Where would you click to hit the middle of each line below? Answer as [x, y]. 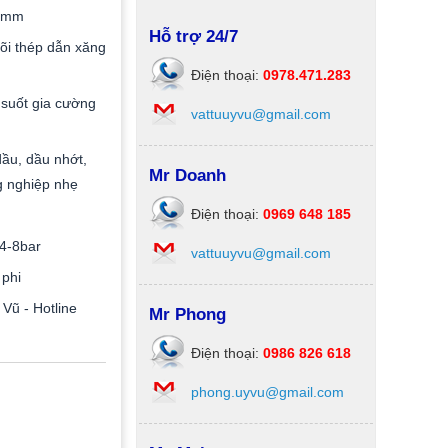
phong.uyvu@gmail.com [267, 392]
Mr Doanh [187, 175]
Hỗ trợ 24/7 [193, 36]
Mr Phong [187, 314]
